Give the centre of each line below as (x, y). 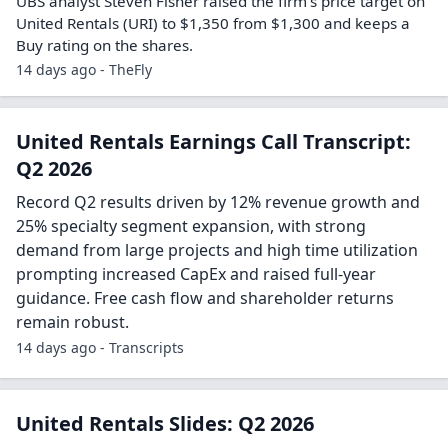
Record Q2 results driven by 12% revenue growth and (218, 202)
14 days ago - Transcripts (100, 348)
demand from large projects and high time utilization (217, 250)
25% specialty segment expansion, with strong (191, 226)
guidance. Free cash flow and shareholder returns (205, 298)
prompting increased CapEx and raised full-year (196, 274)
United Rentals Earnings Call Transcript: (213, 142)
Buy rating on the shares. (104, 45)
